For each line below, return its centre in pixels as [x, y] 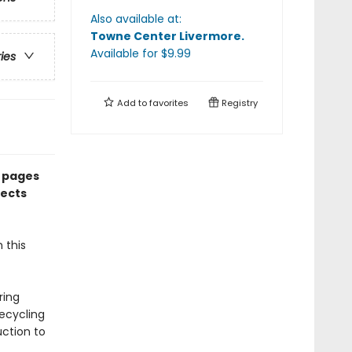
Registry [238, 103]
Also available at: [136, 19]
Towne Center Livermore [166, 36]
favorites [169, 103]
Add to [132, 103]
